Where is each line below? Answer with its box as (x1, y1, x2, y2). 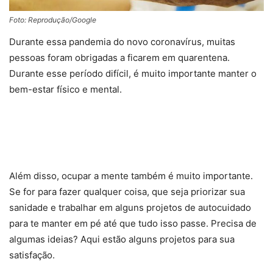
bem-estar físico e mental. (9, 83, 122, 96)
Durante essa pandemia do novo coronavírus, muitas (9, 36, 235, 48)
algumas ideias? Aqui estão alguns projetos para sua (9, 233, 235, 246)
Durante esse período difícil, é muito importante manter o (9, 68, 257, 80)
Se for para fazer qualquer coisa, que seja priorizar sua (9, 186, 245, 198)
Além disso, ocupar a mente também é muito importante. (9, 170, 253, 182)
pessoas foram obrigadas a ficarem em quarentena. (9, 52, 230, 64)
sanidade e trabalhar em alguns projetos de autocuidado (9, 202, 251, 214)
